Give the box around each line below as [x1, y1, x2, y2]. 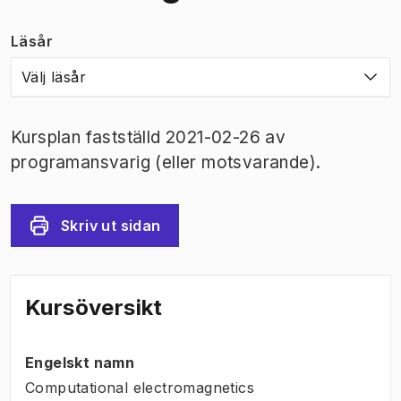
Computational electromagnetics [25, 378, 254, 397]
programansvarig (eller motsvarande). [11, 151, 321, 173]
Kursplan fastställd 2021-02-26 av [11, 126, 286, 148]
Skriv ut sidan [61, 216, 161, 235]
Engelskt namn [25, 353, 135, 371]
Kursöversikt [25, 294, 163, 320]
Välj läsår [21, 67, 86, 86]
